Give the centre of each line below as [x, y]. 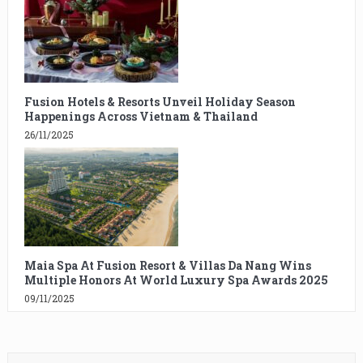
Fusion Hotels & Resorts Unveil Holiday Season [160, 102]
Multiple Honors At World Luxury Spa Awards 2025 [176, 280]
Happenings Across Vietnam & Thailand [141, 117]
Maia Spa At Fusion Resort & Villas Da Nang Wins [167, 266]
